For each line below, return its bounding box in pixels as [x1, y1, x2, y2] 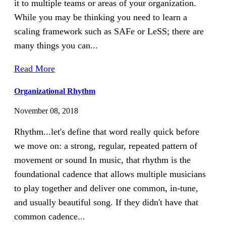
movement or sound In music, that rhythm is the [14, 154, 191, 165]
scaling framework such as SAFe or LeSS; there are [14, 26, 204, 37]
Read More [14, 64, 55, 74]
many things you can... [14, 40, 98, 51]
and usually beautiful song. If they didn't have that [14, 197, 198, 207]
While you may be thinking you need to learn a [14, 12, 187, 23]
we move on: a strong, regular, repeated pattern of [14, 140, 197, 151]
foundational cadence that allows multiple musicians [14, 168, 206, 179]
